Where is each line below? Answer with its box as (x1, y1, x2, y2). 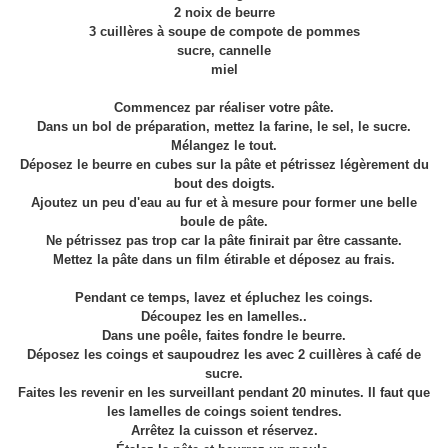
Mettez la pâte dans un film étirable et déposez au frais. (53, 252, 395, 268)
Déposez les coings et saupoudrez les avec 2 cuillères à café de (27, 347, 421, 363)
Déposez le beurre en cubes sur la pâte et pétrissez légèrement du (19, 157, 429, 173)
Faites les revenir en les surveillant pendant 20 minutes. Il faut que (18, 385, 430, 401)
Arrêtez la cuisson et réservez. (130, 423, 318, 439)
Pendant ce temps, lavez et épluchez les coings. (75, 290, 373, 306)
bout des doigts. (173, 176, 275, 192)
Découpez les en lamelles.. (141, 309, 307, 325)
